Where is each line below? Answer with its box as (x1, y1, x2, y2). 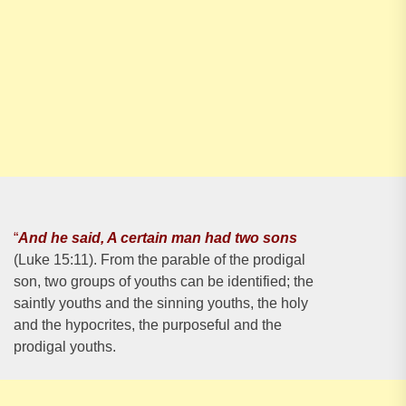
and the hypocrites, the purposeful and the (14, 317, 282, 333)
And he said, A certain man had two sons (18, 230, 297, 246)
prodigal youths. (14, 339, 116, 354)
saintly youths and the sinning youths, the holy (14, 295, 308, 311)
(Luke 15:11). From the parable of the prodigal (14, 252, 305, 267)
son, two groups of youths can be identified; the (14, 274, 314, 289)
